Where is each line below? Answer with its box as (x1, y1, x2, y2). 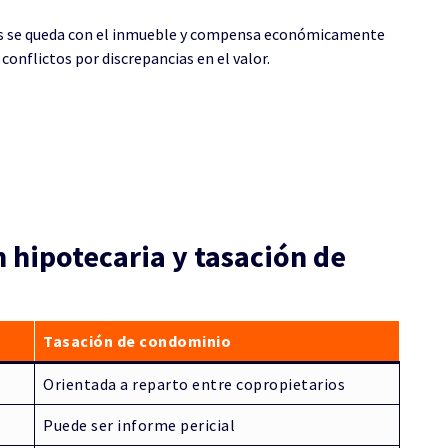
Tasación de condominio (43, 331, 231, 351)
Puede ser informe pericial (43, 415, 235, 435)
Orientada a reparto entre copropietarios (43, 374, 345, 394)
